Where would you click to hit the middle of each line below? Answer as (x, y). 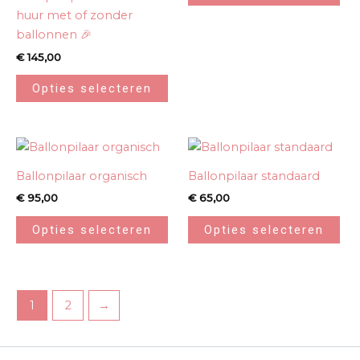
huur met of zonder (74, 16)
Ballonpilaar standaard (254, 176)
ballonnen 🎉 (54, 35)
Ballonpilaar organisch (82, 176)
